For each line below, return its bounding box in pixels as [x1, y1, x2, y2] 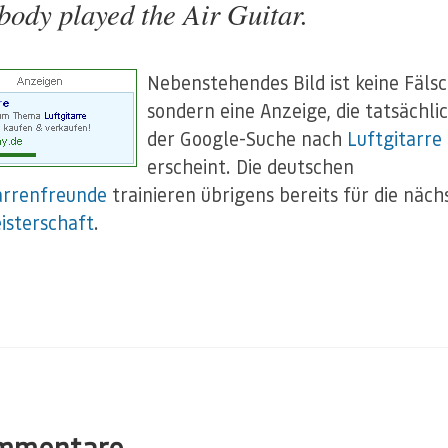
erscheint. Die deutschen [147, 154, 354, 180]
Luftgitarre [347, 126, 442, 152]
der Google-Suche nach [147, 126, 347, 152]
